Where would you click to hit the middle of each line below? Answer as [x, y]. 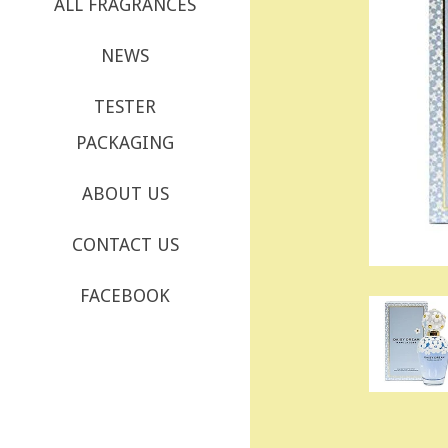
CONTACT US [125, 244]
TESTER [125, 106]
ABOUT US [125, 193]
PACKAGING [125, 142]
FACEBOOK [125, 295]
